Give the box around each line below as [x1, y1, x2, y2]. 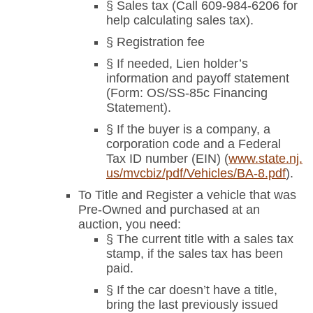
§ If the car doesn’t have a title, [106, 283, 277, 298]
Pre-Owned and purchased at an [78, 203, 260, 217]
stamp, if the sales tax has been [106, 247, 283, 261]
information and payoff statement [106, 71, 289, 86]
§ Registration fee [106, 35, 205, 50]
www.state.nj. [228, 152, 303, 166]
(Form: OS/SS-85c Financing [106, 86, 268, 101]
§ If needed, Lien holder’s [106, 57, 248, 71]
